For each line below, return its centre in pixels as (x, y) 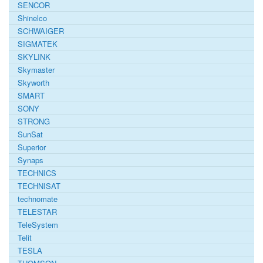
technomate (38, 198)
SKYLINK (34, 56)
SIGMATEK (38, 43)
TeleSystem (38, 224)
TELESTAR (37, 211)
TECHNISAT (39, 186)
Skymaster (36, 69)
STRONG (34, 121)
